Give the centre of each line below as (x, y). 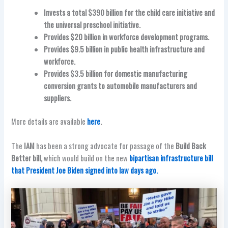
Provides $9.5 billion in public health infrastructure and (124, 49)
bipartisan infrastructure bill (171, 158)
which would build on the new (85, 158)
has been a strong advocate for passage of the (106, 146)
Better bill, (27, 158)
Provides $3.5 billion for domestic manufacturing (116, 74)
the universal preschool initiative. (92, 25)
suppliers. (58, 98)
